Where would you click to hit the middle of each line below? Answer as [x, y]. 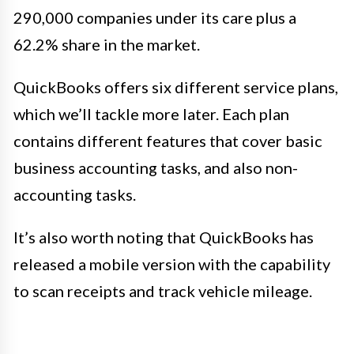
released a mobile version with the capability [172, 264]
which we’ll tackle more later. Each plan [151, 113]
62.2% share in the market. [107, 44]
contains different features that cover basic [168, 140]
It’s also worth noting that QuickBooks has [164, 237]
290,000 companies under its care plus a [155, 17]
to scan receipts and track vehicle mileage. [163, 290]
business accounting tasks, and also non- [156, 167]
